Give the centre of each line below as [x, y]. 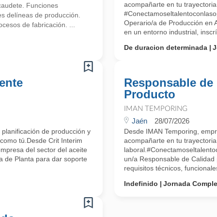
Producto [150, 94]
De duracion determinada [166, 47]
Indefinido [141, 184]
